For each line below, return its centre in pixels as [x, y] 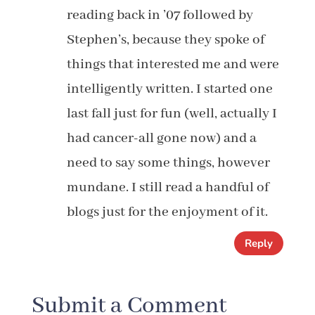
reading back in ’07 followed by [160, 15]
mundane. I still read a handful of [167, 187]
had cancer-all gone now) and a [161, 138]
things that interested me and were [173, 64]
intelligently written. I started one [169, 89]
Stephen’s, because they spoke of [165, 40]
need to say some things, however [168, 163]
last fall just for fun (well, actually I [172, 114]
